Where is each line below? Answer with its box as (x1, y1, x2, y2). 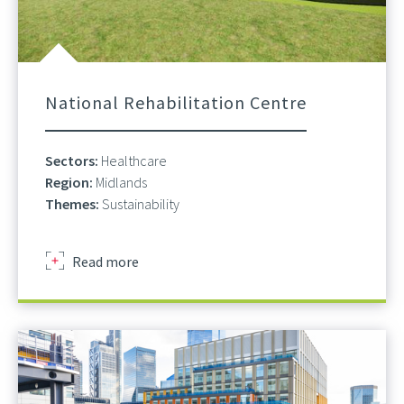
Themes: (45, 194, 102, 213)
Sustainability (102, 194, 179, 213)
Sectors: (45, 151, 101, 170)
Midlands (96, 172, 147, 191)
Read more (72, 252, 139, 271)
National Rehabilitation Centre (45, 90, 307, 114)
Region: (45, 172, 96, 191)
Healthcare (101, 151, 167, 170)
